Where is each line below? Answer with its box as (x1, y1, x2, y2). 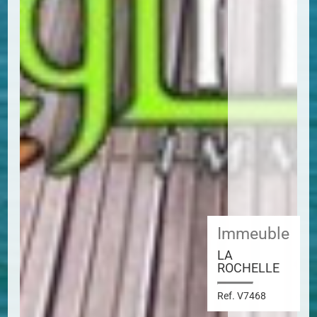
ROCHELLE (217, 260, 280, 275)
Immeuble (217, 224, 290, 243)
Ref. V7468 (217, 289, 267, 302)
